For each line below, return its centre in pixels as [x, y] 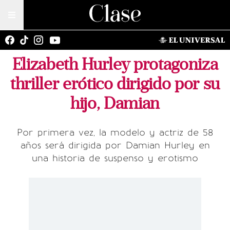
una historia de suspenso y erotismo [115, 158]
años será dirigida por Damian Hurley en [115, 145]
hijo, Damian [115, 103]
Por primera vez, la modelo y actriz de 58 [115, 132]
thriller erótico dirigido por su [115, 84]
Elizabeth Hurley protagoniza [115, 64]
